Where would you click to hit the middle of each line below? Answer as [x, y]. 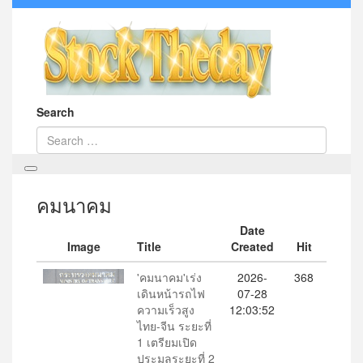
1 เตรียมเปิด [167, 342]
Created [252, 246]
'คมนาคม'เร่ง [169, 277]
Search [56, 112]
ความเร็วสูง [166, 310]
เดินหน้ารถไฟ [171, 293]
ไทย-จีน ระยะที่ [174, 326]
